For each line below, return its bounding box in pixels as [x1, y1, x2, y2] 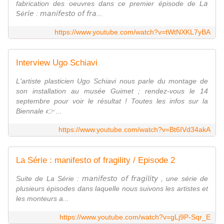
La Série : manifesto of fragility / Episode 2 [16, 155, 175, 165]
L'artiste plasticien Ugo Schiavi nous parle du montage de [16, 77, 208, 85]
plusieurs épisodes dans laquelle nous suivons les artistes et [16, 184, 208, 193]
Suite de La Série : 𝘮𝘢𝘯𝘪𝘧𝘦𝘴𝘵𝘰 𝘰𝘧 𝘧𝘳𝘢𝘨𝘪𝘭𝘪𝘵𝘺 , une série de [16, 174, 208, 183]
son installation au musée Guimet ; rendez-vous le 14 [16, 87, 208, 95]
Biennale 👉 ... [16, 107, 62, 115]
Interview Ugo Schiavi [16, 58, 97, 68]
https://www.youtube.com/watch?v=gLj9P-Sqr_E [59, 213, 210, 221]
